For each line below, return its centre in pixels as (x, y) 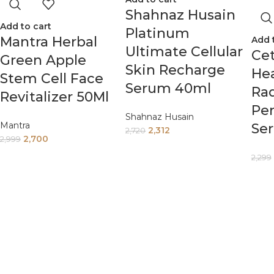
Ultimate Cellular (184, 52)
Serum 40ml (168, 88)
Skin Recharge (176, 70)
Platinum (158, 33)
